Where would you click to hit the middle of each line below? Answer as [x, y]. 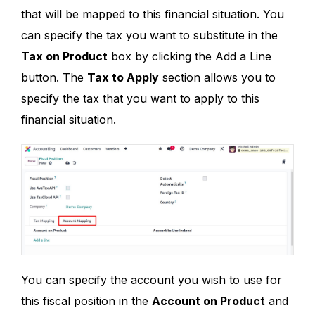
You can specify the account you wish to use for [152, 279]
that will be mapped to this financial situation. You [153, 14]
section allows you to [217, 77]
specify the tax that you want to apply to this [140, 98]
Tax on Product [64, 56]
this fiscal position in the [86, 301]
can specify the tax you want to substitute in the [149, 35]
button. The [54, 77]
